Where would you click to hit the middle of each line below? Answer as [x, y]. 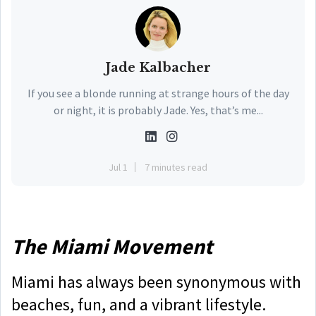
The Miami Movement [112, 246]
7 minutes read [176, 167]
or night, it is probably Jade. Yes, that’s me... [158, 110]
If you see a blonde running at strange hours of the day [158, 93]
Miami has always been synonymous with [156, 282]
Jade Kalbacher [158, 68]
